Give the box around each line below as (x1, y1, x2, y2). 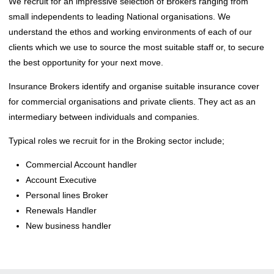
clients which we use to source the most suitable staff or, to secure (9, 42, 264, 52)
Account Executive (26, 174, 97, 185)
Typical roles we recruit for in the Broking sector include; (9, 135, 224, 146)
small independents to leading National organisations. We (9, 11, 231, 21)
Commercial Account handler (26, 159, 137, 169)
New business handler (26, 220, 111, 231)
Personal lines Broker (26, 190, 108, 200)
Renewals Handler (26, 205, 97, 215)
